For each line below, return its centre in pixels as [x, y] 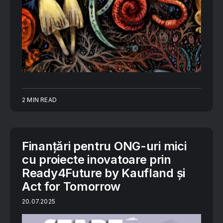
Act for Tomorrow [71, 186]
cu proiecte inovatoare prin [97, 159]
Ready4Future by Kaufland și [104, 173]
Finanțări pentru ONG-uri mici [104, 146]
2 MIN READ [39, 100]
